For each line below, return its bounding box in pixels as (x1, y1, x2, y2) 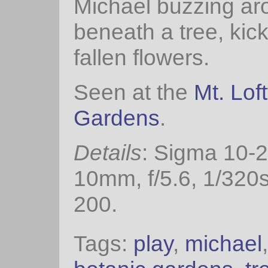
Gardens (74, 105, 160, 131)
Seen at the (74, 80, 194, 105)
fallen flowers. (74, 44, 209, 70)
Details (74, 140, 142, 166)
